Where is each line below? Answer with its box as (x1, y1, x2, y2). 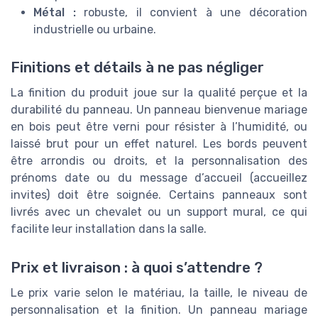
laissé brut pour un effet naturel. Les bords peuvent (11, 137, 307, 151)
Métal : (33, 6, 76, 20)
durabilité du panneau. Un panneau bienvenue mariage (11, 103, 307, 117)
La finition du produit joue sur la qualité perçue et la (11, 86, 307, 100)
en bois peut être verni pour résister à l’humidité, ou (11, 120, 307, 134)
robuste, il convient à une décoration (75, 6, 308, 20)
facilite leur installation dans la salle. (11, 222, 207, 236)
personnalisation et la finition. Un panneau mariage (11, 302, 307, 317)
